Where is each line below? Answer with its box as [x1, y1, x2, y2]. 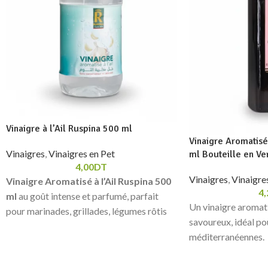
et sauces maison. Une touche [6, 220, 125, 232]
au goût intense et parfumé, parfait [17, 190, 159, 202]
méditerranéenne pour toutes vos [6, 234, 141, 246]
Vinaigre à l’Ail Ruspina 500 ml [6, 122, 132, 135]
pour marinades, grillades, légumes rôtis [6, 205, 167, 217]
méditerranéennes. [188, 231, 264, 243]
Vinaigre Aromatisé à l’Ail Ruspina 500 [6, 175, 171, 187]
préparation [6, 249, 54, 261]
